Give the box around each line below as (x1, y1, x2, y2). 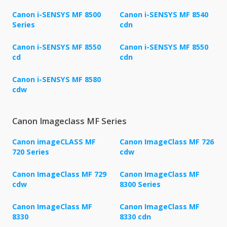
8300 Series (120, 179, 161, 190)
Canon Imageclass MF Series (12, 116, 127, 127)
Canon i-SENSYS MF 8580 (12, 74, 101, 85)
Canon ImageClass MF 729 (12, 169, 106, 179)
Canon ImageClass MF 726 (120, 137, 214, 147)
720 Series (12, 147, 49, 157)
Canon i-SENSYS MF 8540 (120, 10, 208, 20)
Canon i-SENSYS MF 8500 (12, 10, 101, 20)
